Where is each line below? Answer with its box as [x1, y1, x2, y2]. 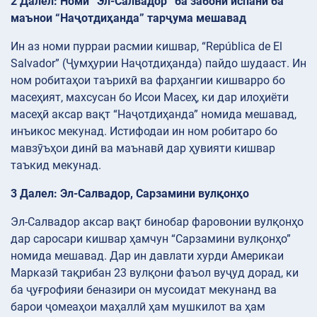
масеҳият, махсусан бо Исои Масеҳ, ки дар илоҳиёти [11, 91, 289, 105]
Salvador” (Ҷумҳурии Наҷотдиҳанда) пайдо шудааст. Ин [11, 57, 306, 71]
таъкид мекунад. [11, 158, 101, 173]
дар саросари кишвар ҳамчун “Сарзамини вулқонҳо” [11, 232, 291, 246]
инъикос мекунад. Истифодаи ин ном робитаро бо [11, 125, 277, 139]
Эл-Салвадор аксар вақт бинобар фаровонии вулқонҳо [11, 215, 304, 229]
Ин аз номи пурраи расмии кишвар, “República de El [11, 40, 282, 54]
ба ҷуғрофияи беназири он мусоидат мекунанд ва [11, 283, 277, 297]
